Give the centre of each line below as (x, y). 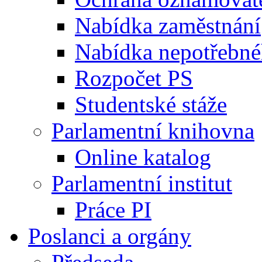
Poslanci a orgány (110, 236)
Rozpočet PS (134, 78)
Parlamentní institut (142, 183)
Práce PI (113, 209)
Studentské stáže (151, 104)
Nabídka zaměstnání (168, 25)
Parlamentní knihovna (153, 130)
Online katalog (143, 157)
